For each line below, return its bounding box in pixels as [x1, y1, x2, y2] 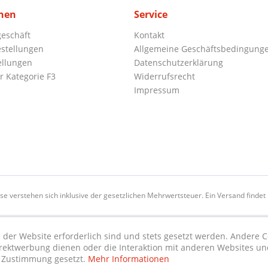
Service [134, 8, 167, 21]
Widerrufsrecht [134, 71, 195, 82]
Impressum [134, 84, 179, 96]
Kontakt [134, 29, 165, 41]
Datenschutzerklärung [134, 57, 223, 68]
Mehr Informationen [88, 253, 169, 264]
